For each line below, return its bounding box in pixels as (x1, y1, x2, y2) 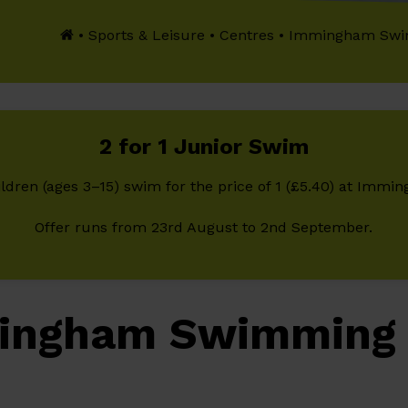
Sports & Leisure (88, 26, 206, 44)
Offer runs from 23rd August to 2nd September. (35, 219, 373, 236)
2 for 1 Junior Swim (98, 134, 309, 159)
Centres (219, 26, 275, 44)
